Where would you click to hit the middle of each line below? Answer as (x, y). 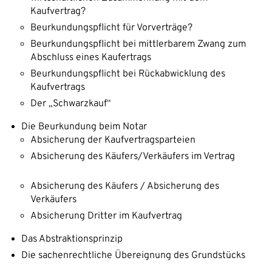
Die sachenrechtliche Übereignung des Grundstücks (133, 255)
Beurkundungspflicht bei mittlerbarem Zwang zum (138, 44)
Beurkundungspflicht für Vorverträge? (111, 28)
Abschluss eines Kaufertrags (91, 57)
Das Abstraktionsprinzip (73, 239)
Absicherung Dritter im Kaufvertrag (112, 216)
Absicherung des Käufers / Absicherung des (125, 186)
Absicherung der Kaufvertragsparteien (113, 140)
